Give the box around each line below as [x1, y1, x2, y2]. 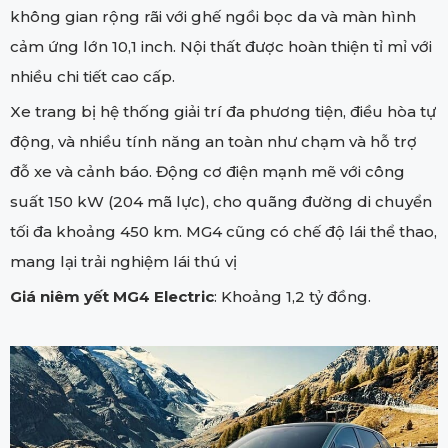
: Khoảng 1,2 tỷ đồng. [214, 287, 371, 307]
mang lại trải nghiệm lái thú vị [10, 252, 237, 272]
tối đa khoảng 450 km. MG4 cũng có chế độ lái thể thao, [10, 222, 437, 242]
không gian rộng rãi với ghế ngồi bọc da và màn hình [10, 7, 416, 27]
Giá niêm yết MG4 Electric [10, 287, 214, 307]
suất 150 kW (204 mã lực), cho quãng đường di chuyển [10, 192, 432, 212]
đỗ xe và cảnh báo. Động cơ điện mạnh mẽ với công [10, 162, 405, 182]
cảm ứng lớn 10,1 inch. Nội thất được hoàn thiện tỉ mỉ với [10, 37, 432, 57]
